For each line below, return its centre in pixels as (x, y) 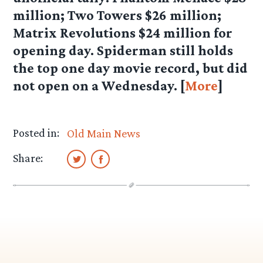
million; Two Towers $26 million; (117, 15)
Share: (28, 158)
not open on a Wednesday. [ (99, 86)
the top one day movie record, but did (131, 68)
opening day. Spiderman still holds (123, 50)
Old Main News (104, 134)
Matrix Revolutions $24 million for (123, 33)
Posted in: (36, 133)
